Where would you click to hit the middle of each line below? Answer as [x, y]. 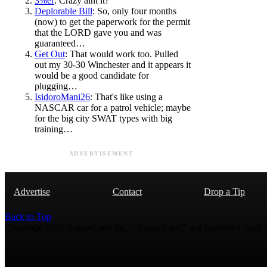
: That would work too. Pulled [122, 54]
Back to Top [28, 216]
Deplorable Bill [63, 11]
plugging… [56, 86]
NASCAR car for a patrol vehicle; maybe [113, 107]
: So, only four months [134, 11]
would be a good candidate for [92, 75]
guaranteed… [60, 43]
